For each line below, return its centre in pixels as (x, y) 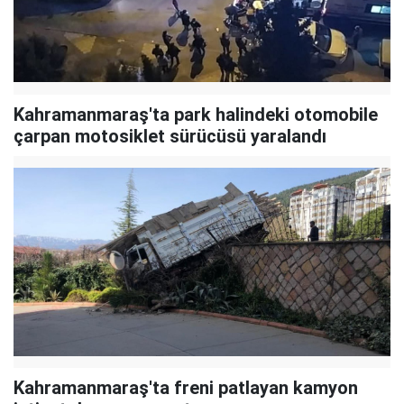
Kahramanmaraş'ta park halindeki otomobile (196, 114)
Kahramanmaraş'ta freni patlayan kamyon (186, 387)
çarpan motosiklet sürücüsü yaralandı (170, 136)
